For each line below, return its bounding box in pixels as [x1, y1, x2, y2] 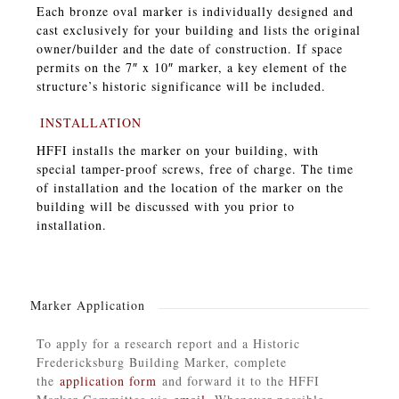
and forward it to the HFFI [156, 371, 320, 389]
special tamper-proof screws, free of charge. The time [36, 159, 354, 177]
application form [59, 371, 157, 389]
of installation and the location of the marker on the [36, 178, 344, 196]
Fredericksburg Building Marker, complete [36, 353, 287, 370]
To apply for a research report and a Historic [36, 334, 300, 352]
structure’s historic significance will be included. [36, 77, 326, 94]
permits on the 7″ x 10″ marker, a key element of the [36, 58, 347, 76]
